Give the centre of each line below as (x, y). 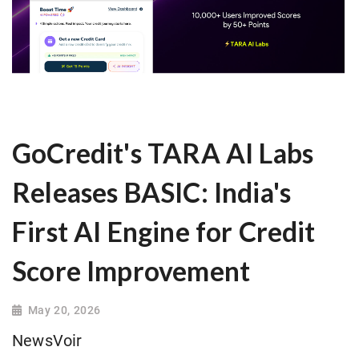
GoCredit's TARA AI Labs (163, 153)
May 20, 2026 (64, 311)
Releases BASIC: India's (152, 193)
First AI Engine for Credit (164, 232)
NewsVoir (47, 341)
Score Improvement (131, 271)
